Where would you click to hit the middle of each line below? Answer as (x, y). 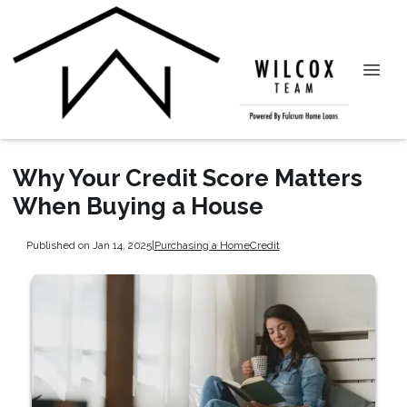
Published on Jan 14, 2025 (89, 245)
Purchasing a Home (202, 245)
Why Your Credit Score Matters (188, 178)
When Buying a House (138, 206)
